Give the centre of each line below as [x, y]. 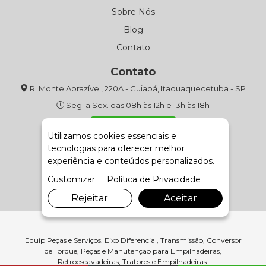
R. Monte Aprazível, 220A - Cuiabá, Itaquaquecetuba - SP [137, 88]
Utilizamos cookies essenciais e [112, 136]
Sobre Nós [133, 12]
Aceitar [180, 198]
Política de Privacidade [154, 179]
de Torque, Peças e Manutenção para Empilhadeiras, [133, 251]
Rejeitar [90, 198]
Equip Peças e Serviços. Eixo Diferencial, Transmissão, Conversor [133, 240]
